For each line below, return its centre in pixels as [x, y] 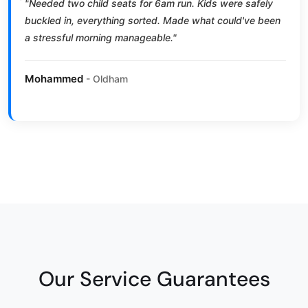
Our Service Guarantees [154, 278]
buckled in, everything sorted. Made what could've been [153, 20]
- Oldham [106, 78]
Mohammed [54, 78]
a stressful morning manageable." [101, 37]
